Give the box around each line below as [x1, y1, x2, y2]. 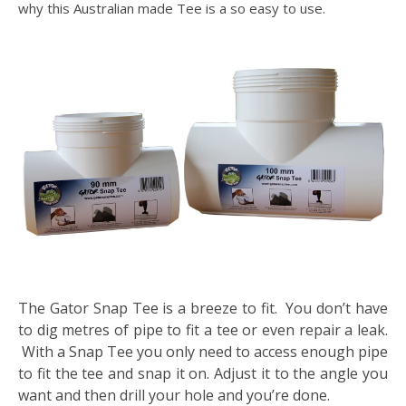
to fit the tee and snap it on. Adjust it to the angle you [18, 362, 388, 383]
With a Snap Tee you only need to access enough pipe [18, 341, 388, 362]
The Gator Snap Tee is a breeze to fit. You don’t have [18, 297, 388, 318]
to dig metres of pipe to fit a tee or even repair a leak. [18, 319, 388, 340]
